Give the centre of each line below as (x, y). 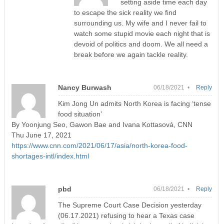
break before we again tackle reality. (131, 55)
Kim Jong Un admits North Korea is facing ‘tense (134, 104)
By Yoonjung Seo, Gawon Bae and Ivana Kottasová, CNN (102, 125)
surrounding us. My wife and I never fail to (140, 23)
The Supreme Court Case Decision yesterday (129, 205)
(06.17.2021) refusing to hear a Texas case (126, 216)
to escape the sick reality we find (125, 13)
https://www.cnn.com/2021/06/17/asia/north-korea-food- (99, 146)
